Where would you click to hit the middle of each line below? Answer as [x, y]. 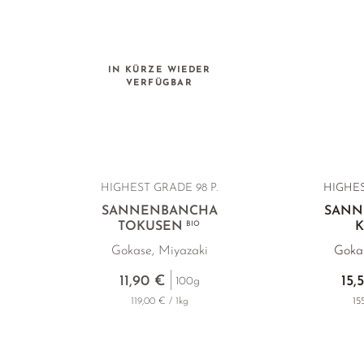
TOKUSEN [152, 227]
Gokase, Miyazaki [159, 251]
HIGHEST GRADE [148, 188]
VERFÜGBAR [159, 83]
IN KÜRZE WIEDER [159, 70]
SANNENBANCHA [159, 211]
